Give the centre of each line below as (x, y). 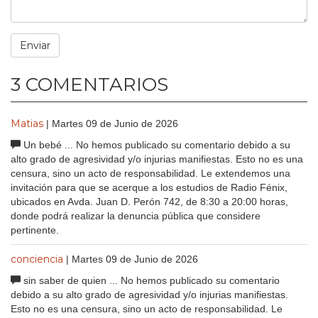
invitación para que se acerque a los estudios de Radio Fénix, (149, 187)
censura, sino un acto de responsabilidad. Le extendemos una (150, 173)
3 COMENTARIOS (89, 84)
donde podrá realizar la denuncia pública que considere (136, 215)
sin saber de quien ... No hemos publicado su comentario (150, 280)
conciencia (37, 259)
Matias (27, 123)
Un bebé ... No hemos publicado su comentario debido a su (155, 144)
